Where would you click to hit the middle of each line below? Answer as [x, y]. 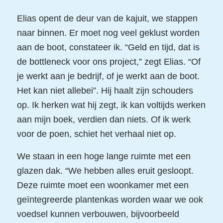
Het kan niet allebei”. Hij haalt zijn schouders [105, 91]
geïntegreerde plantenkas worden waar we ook [110, 199]
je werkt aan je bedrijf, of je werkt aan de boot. [108, 76]
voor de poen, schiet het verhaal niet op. [96, 134]
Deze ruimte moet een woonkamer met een [103, 185]
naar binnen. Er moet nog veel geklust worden [108, 33]
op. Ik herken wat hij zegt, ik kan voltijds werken [111, 105]
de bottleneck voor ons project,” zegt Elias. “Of [109, 62]
